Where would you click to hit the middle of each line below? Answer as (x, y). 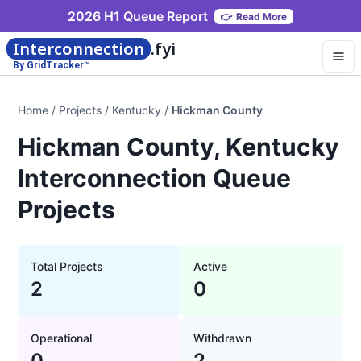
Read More (261, 16)
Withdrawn (222, 338)
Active (210, 266)
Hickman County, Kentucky (178, 147)
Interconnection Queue (154, 178)
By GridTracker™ (52, 65)
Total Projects (67, 266)
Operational (61, 338)
